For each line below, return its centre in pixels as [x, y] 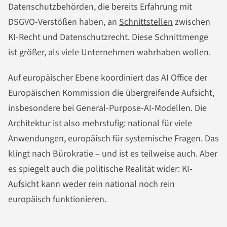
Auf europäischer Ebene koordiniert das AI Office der [108, 78]
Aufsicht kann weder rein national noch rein [91, 184]
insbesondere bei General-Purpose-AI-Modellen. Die [107, 108]
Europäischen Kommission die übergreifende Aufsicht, [111, 93]
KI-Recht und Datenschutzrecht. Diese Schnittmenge [108, 37]
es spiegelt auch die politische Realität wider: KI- [100, 169]
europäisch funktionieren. [57, 200]
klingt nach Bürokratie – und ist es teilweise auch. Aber [113, 154]
